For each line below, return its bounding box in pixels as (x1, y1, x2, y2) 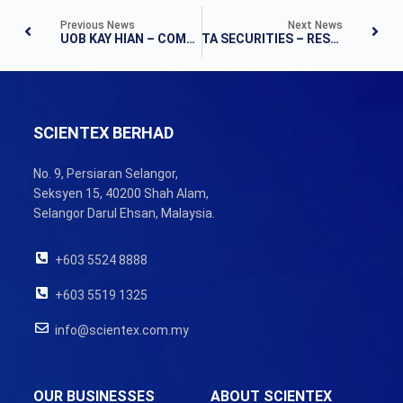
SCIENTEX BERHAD (32, 123, 174, 143)
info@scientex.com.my (54, 322, 189, 337)
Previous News (60, 18, 135, 31)
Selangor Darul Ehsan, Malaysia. (32, 206, 215, 221)
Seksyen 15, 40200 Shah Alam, (32, 186, 209, 201)
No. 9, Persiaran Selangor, (32, 166, 178, 182)
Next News (288, 18, 343, 31)
